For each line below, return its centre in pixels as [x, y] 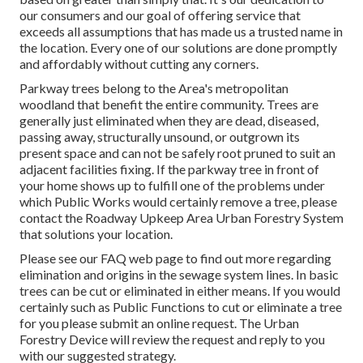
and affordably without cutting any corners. [139, 63]
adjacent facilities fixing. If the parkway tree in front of [169, 169]
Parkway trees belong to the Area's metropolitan [154, 88]
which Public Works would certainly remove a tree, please [178, 201]
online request [195, 322]
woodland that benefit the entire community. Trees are [169, 104]
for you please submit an [88, 322]
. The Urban [267, 322]
